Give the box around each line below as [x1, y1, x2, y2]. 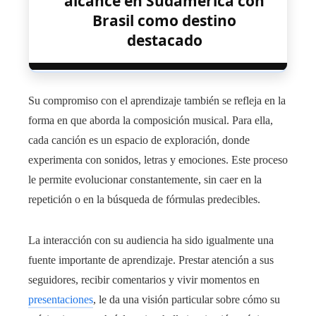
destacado [126, 30, 202, 51]
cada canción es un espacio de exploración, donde [28, 134, 250, 147]
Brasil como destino [92, 11, 236, 31]
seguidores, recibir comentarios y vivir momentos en [28, 274, 260, 286]
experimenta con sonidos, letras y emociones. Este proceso [28, 154, 288, 166]
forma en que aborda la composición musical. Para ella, [28, 114, 273, 127]
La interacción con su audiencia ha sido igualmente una [28, 234, 274, 247]
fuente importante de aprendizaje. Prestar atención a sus [28, 254, 274, 267]
